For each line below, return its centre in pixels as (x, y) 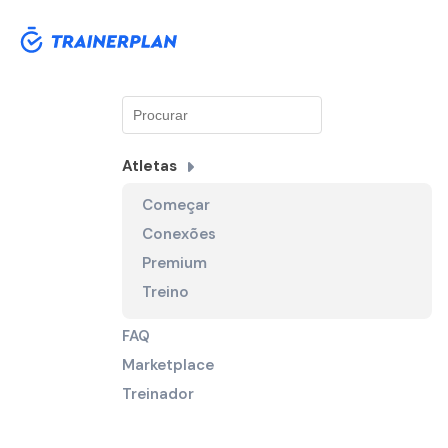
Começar (176, 205)
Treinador (158, 394)
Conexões (179, 234)
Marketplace (168, 365)
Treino (165, 292)
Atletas (149, 166)
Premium (174, 263)
